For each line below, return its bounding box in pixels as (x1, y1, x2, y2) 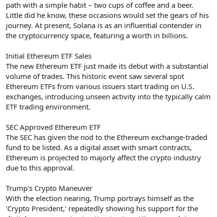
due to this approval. (6, 163, 75, 173)
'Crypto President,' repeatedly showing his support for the (6, 203, 198, 214)
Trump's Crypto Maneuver (6, 183, 93, 193)
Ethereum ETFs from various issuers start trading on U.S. (6, 81, 194, 92)
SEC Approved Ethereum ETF (6, 122, 101, 132)
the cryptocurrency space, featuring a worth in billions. (6, 31, 188, 41)
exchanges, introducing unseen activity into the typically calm (6, 92, 211, 102)
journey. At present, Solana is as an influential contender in (6, 20, 201, 31)
